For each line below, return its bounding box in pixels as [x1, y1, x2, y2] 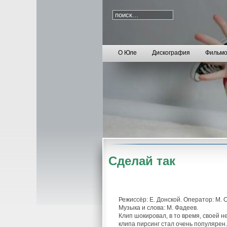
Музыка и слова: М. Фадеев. [119, 204, 198, 211]
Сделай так [108, 154, 175, 168]
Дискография [152, 49, 190, 56]
